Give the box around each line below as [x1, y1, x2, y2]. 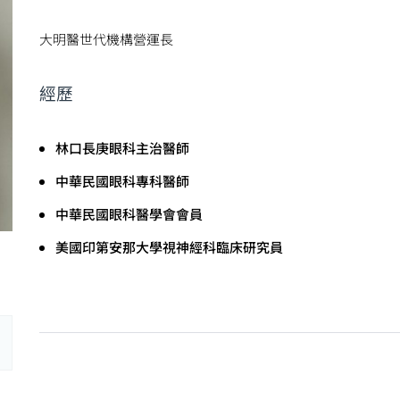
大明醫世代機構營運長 [38, 29, 173, 48]
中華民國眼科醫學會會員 [54, 204, 203, 223]
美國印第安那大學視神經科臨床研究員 [54, 237, 283, 256]
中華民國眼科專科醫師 [54, 171, 189, 190]
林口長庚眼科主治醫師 [54, 138, 189, 157]
